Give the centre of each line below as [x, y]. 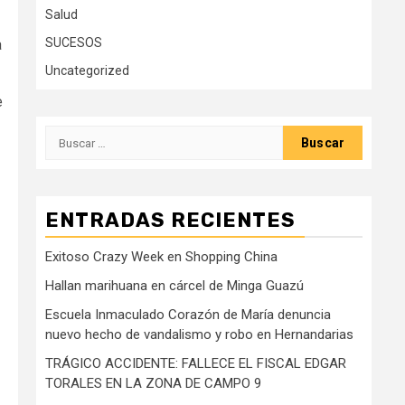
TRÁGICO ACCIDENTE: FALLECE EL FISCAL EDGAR [196, 364]
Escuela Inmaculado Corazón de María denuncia [188, 315]
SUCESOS [74, 43]
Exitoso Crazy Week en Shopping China [161, 257]
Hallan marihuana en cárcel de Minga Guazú [174, 286]
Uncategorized [87, 71]
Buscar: [70, 136]
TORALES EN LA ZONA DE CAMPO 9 [153, 384]
